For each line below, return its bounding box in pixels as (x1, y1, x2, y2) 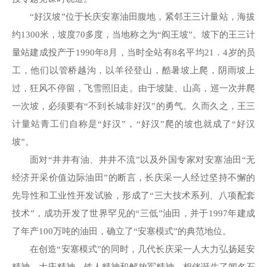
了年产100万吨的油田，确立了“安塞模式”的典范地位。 (12, 226, 231, 236)
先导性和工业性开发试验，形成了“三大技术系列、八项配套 (12, 190, 255, 200)
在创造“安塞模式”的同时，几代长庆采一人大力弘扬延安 (30, 244, 255, 254)
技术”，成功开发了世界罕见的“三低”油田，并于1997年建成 (12, 208, 255, 218)
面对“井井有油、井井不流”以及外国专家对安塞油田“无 (30, 154, 255, 164)
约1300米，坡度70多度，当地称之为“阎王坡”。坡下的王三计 (12, 29, 255, 39)
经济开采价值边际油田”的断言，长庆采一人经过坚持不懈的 (12, 172, 255, 182)
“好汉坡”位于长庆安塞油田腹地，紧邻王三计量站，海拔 (30, 11, 255, 21)
